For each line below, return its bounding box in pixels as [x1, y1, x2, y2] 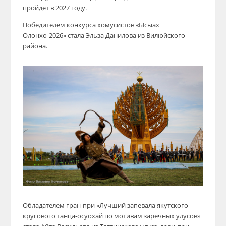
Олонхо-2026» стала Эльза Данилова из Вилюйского [22, 31, 185, 40]
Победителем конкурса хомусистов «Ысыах [22, 20, 159, 30]
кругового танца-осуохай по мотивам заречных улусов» [22, 211, 200, 221]
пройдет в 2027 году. [22, 3, 87, 13]
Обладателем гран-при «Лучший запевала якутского [22, 201, 188, 210]
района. [22, 41, 47, 51]
